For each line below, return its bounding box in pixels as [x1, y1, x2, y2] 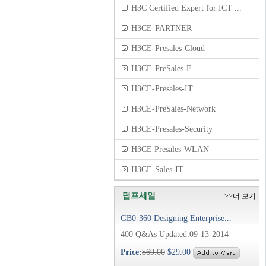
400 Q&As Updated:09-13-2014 [121, 230, 229, 239]
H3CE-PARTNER [131, 24, 192, 33]
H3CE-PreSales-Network [131, 104, 216, 113]
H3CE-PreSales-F [131, 64, 191, 73]
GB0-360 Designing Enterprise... [121, 214, 232, 223]
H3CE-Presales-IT [131, 84, 193, 93]
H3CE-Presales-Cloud [131, 44, 205, 53]
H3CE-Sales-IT [131, 165, 183, 174]
